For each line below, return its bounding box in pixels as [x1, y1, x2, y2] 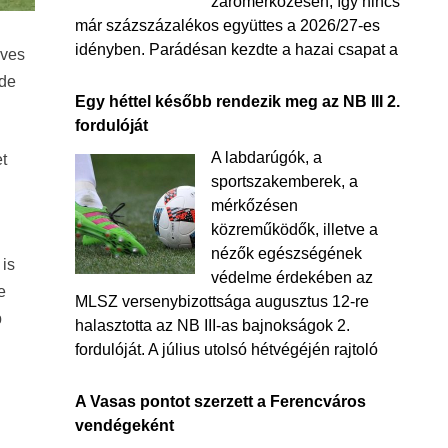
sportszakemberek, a [210, 173, 358, 190]
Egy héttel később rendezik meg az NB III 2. [74, 93, 400, 110]
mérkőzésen [210, 197, 298, 214]
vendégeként [74, 417, 174, 434]
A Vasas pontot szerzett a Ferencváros [74, 393, 366, 410]
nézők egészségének [210, 245, 362, 262]
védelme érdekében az [210, 269, 373, 286]
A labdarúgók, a [210, 149, 322, 166]
